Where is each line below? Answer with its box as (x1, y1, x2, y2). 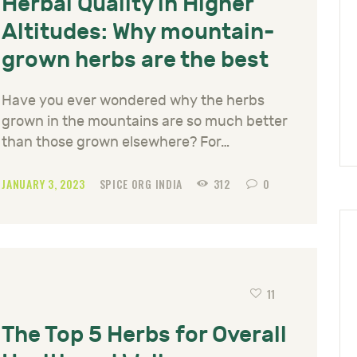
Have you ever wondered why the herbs (2, 92, 265, 109)
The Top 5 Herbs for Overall (2, 321, 288, 348)
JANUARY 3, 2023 (2, 175, 88, 192)
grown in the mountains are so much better (2, 112, 288, 130)
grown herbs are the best (2, 47, 269, 74)
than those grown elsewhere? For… (2, 133, 229, 151)
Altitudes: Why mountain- (2, 19, 276, 46)
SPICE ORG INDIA (99, 175, 186, 192)
